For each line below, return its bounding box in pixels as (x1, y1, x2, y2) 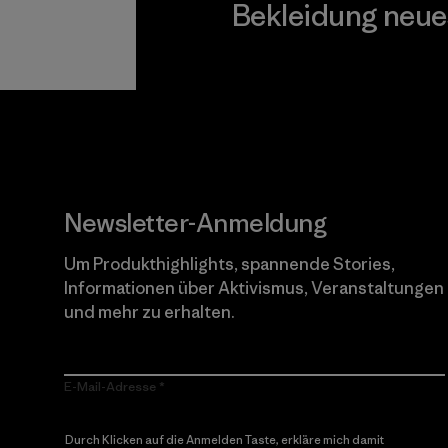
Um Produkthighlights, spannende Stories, (64, 252, 395, 275)
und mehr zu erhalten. (64, 300, 235, 323)
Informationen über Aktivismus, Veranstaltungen (64, 276, 444, 299)
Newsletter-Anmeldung (64, 206, 327, 239)
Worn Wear (232, 67, 309, 87)
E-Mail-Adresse (64, 377, 156, 395)
